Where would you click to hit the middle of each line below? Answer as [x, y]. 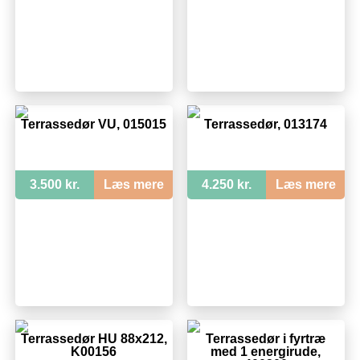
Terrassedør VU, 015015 [94, 124]
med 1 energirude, [266, 351]
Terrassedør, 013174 [266, 124]
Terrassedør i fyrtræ [266, 338]
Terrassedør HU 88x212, [94, 338]
